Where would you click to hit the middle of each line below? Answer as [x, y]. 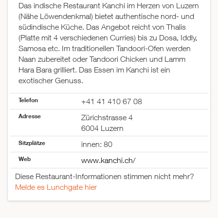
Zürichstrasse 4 [107, 118]
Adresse [30, 116]
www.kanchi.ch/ [108, 160]
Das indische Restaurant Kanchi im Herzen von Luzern [109, 6]
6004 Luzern [102, 128]
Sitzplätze [32, 143]
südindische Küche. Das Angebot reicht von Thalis [102, 27]
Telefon [28, 100]
